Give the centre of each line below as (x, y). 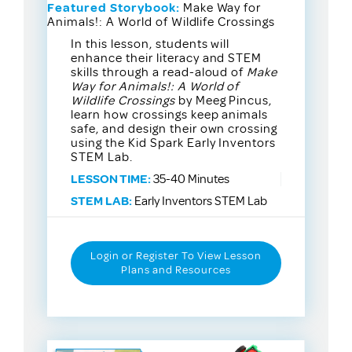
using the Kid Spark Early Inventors (174, 143)
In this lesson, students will (150, 44)
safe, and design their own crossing (174, 128)
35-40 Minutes (190, 179)
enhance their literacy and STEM (167, 58)
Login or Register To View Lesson (176, 255)
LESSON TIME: (111, 179)
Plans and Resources (176, 269)
